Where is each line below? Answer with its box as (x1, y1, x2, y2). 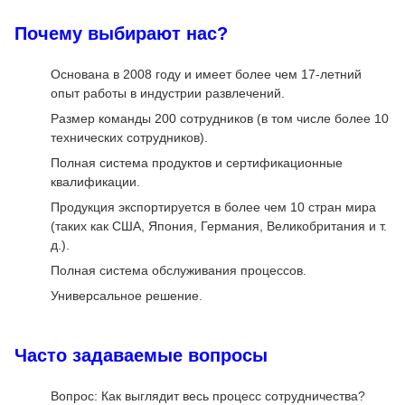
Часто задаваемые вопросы (14, 345, 268, 366)
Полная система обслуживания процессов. (51, 263, 306, 278)
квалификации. (51, 174, 140, 190)
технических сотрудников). (51, 130, 208, 146)
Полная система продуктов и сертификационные (51, 155, 343, 171)
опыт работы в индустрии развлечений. (51, 86, 285, 101)
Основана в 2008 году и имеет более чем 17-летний (51, 67, 362, 82)
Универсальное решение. (51, 288, 202, 304)
